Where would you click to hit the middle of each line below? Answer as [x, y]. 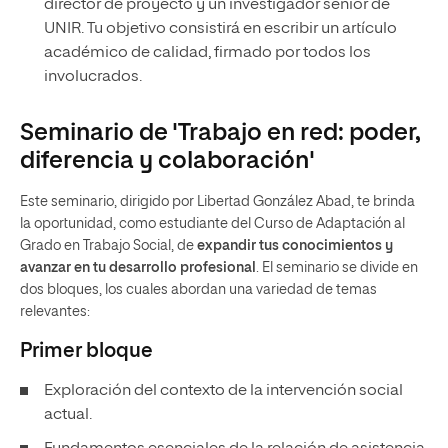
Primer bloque [86, 351]
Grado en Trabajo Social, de [108, 246]
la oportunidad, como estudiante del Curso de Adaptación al [212, 224]
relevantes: [55, 312]
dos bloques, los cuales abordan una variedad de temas [198, 290]
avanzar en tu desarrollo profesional [138, 268]
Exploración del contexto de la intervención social [223, 391]
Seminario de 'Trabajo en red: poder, [220, 133]
